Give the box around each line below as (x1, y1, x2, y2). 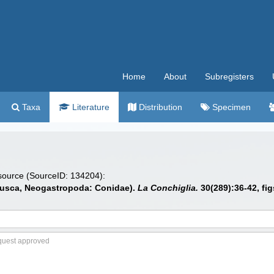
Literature (70, 102, 109, 112)
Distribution (136, 102, 182, 112)
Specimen (210, 102, 251, 112)
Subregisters (205, 72, 254, 81)
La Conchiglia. (138, 183, 198, 193)
